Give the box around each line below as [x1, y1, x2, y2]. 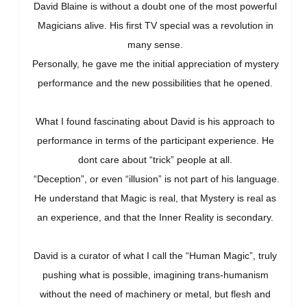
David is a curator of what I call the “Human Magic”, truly [34, 250, 277, 262]
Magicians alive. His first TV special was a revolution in [37, 20, 273, 32]
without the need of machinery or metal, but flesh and [40, 288, 271, 300]
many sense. [127, 39, 183, 51]
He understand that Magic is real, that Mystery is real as [34, 193, 276, 204]
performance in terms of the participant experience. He [36, 135, 274, 147]
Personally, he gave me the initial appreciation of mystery [32, 58, 279, 70]
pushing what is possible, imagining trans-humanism [42, 269, 269, 281]
